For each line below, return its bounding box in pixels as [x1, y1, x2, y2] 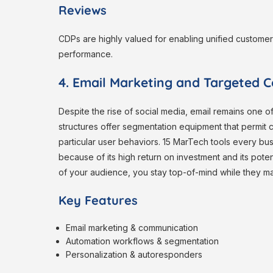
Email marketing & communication [66, 222, 201, 233]
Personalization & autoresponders [66, 249, 203, 260]
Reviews [58, 2, 107, 18]
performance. [58, 49, 113, 60]
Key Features [58, 193, 138, 208]
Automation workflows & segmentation [66, 236, 222, 247]
